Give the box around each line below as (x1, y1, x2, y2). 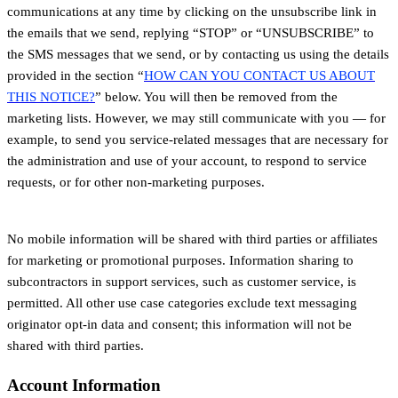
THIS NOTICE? (7, 90, 95, 105)
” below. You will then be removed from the (95, 90, 338, 105)
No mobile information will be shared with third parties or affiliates (7, 232, 378, 247)
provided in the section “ (7, 68, 144, 84)
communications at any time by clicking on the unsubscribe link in (7, 4, 377, 20)
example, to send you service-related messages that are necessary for (7, 132, 388, 147)
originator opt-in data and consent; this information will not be (7, 317, 352, 332)
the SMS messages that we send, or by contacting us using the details (7, 47, 389, 62)
